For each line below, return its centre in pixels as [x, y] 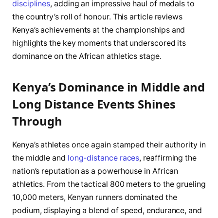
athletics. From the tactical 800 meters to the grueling [109, 184]
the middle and [40, 158]
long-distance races [103, 158]
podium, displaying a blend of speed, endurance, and [107, 210]
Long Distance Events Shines [94, 104]
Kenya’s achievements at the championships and [99, 30]
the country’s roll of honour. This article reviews [98, 17]
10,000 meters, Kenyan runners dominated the [95, 197]
